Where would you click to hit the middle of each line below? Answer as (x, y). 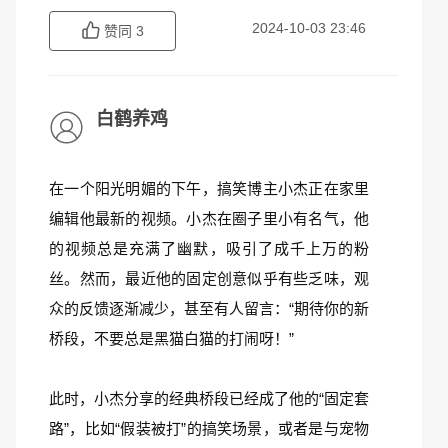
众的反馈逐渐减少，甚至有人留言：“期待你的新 (209, 308)
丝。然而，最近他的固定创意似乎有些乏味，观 (209, 278)
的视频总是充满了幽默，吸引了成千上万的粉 (209, 248)
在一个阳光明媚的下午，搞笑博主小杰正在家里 (209, 188)
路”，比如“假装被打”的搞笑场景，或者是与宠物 (209, 428)
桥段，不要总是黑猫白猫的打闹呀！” (171, 338)
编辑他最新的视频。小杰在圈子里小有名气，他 (209, 218)
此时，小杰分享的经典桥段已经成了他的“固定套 (209, 398)
